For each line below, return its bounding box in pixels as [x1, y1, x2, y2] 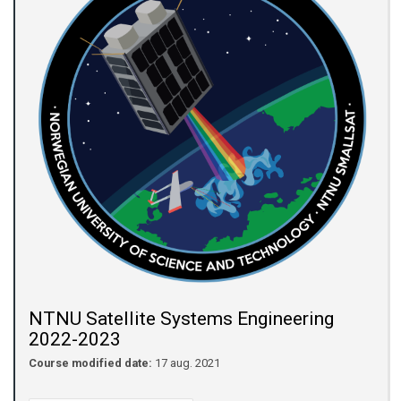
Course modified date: [29, 355, 152, 370]
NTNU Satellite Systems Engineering [29, 307, 334, 329]
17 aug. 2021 [152, 355, 220, 370]
